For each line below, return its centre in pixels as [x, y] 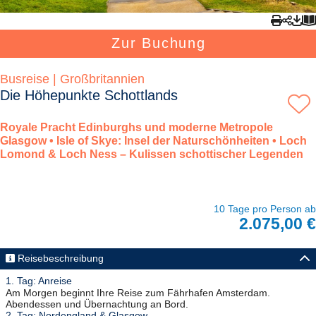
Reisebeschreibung [60, 259]
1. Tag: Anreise [39, 281]
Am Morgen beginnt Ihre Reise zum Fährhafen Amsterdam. [138, 293]
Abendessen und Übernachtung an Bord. [97, 304]
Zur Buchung [159, 43]
